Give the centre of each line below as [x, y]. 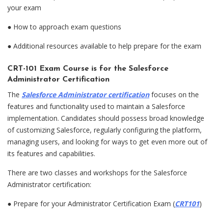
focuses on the [174, 94]
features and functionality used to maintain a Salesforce [96, 106]
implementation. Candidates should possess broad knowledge [106, 118]
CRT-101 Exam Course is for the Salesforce [88, 69]
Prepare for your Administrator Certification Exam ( [94, 203]
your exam [24, 7]
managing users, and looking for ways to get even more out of [107, 141]
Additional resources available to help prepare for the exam [107, 46]
